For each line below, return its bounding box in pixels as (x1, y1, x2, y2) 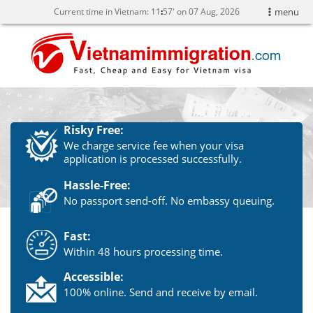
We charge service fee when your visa (63, 138, 244, 152)
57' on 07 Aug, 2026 (163, 6, 240, 17)
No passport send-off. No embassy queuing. (63, 193, 275, 208)
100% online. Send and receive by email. (63, 284, 258, 299)
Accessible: (63, 268, 124, 284)
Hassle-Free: (63, 177, 131, 193)
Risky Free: (63, 122, 124, 138)
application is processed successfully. (63, 151, 242, 166)
